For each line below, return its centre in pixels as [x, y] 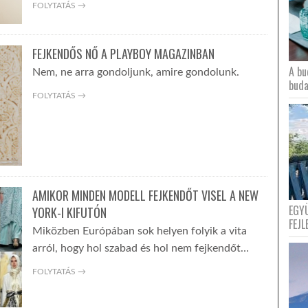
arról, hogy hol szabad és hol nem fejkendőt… [140, 248]
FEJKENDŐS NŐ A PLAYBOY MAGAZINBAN [123, 54]
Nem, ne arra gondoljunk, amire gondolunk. [135, 72]
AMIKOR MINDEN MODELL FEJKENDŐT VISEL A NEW [145, 195]
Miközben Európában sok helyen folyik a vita [139, 231]
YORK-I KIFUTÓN [69, 212]
